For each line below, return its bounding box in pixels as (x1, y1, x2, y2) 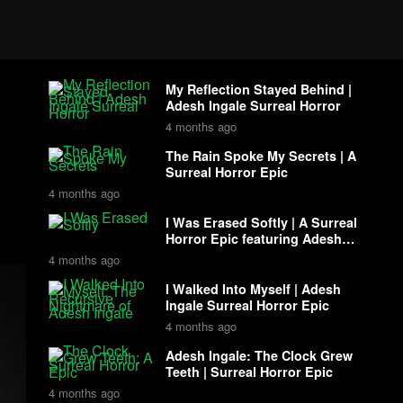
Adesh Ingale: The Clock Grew (165, 346, 353, 364)
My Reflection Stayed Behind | (165, 80, 352, 98)
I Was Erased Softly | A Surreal (165, 213, 357, 231)
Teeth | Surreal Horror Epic (165, 363, 333, 381)
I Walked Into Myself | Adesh (165, 280, 341, 298)
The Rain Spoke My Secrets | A (165, 147, 356, 165)
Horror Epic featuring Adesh (165, 229, 342, 247)
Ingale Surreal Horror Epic (165, 296, 329, 314)
